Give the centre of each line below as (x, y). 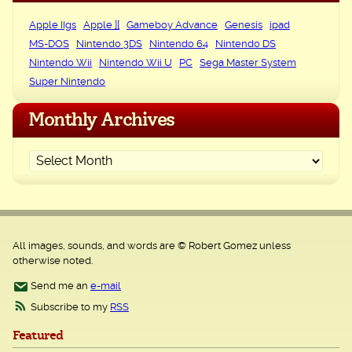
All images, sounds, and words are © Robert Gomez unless (152, 247)
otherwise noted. (53, 262)
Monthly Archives (101, 121)
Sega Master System (248, 64)
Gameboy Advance (172, 26)
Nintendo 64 (179, 45)
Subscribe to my (69, 307)
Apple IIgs (53, 26)
